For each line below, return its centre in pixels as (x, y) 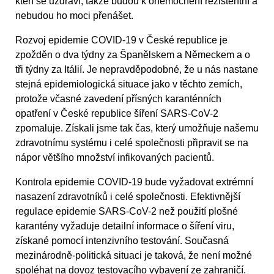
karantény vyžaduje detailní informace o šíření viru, (125, 226)
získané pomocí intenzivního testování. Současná (122, 240)
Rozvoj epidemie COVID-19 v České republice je (121, 40)
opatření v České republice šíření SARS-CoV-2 (117, 113)
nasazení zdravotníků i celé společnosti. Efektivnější (128, 196)
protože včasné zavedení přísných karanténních (118, 98)
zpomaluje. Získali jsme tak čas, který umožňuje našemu (137, 128)
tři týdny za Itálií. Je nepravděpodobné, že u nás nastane (137, 69)
